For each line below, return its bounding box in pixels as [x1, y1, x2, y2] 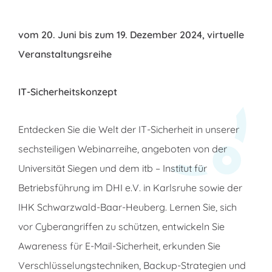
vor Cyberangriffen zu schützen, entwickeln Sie [18, 220, 225, 233]
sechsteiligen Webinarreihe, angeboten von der [18, 142, 228, 155]
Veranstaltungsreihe [18, 47, 112, 60]
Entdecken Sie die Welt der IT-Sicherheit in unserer [18, 123, 240, 135]
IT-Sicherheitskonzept [18, 85, 118, 98]
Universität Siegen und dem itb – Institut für [18, 161, 208, 174]
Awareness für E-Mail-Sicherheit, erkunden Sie [18, 239, 221, 252]
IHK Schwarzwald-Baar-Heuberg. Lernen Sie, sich [18, 200, 237, 213]
